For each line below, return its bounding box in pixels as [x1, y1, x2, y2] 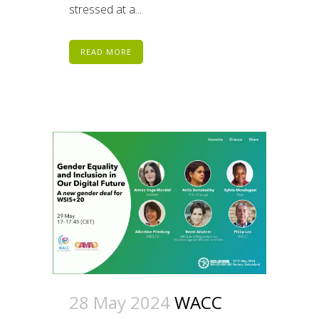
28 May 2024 [69, 290, 170, 314]
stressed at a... [69, 1, 142, 18]
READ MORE [80, 46, 132, 58]
